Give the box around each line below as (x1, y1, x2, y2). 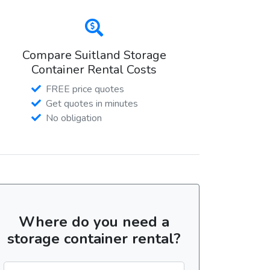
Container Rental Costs (31, 61, 157, 78)
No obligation (46, 111, 102, 125)
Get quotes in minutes (46, 96, 138, 110)
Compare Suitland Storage (22, 46, 166, 63)
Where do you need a (19, 212, 169, 231)
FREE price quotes (46, 82, 124, 96)
